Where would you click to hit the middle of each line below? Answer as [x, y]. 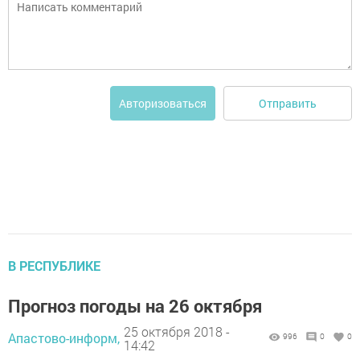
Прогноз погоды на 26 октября [135, 306]
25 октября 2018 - [177, 331]
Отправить [288, 103]
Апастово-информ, [64, 338]
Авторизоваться [163, 104]
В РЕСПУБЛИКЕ [54, 266]
